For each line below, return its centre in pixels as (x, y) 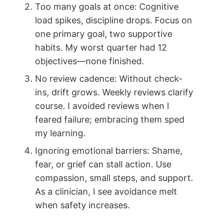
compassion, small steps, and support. (114, 178)
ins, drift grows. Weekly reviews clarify (114, 92)
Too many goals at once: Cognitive (107, 7)
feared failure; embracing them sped (110, 119)
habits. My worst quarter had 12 (101, 47)
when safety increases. (82, 205)
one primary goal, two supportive (104, 34)
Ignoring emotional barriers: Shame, (109, 151)
